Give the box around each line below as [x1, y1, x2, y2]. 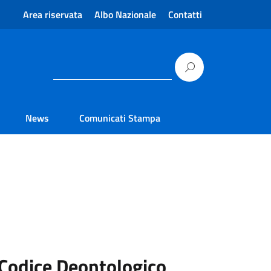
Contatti [168, 7, 202, 22]
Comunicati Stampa [79, 111, 160, 125]
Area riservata [23, 7, 82, 22]
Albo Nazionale [94, 7, 156, 22]
